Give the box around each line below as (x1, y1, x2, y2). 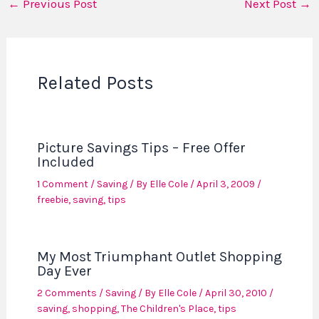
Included (36, 153, 95, 170)
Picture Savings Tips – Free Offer (36, 139, 246, 156)
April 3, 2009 (196, 177, 257, 190)
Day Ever (36, 262, 92, 279)
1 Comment (36, 177, 88, 190)
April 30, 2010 (204, 286, 269, 299)
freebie (36, 193, 68, 206)
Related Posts (36, 71, 154, 94)
